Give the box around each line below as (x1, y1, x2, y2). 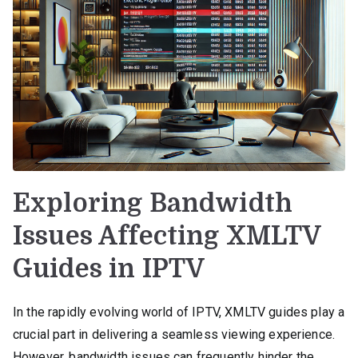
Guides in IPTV (13, 253, 205, 284)
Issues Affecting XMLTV (13, 221, 321, 251)
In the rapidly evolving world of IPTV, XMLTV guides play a (13, 304, 345, 320)
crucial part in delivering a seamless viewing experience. (13, 326, 336, 342)
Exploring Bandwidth (13, 188, 293, 218)
